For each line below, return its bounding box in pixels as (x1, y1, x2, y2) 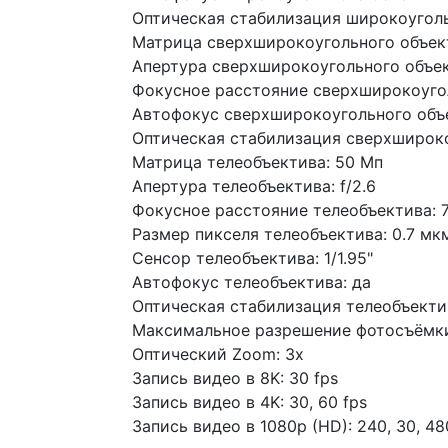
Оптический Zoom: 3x (132, 344, 304, 364)
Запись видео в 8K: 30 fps (132, 368, 338, 388)
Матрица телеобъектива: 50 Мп (132, 152, 383, 172)
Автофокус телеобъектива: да (132, 272, 371, 292)
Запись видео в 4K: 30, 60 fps (132, 392, 367, 412)
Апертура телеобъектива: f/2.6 (132, 176, 376, 196)
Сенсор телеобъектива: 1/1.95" (132, 248, 373, 268)
